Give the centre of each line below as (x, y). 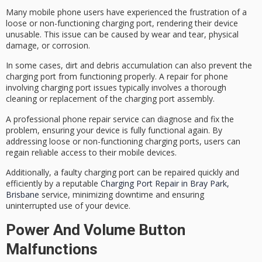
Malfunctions (52, 249)
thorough (209, 88)
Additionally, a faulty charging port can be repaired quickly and (123, 173)
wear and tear (178, 35)
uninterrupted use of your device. (68, 206)
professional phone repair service (76, 119)
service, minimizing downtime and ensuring (122, 195)
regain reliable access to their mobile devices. (91, 152)
